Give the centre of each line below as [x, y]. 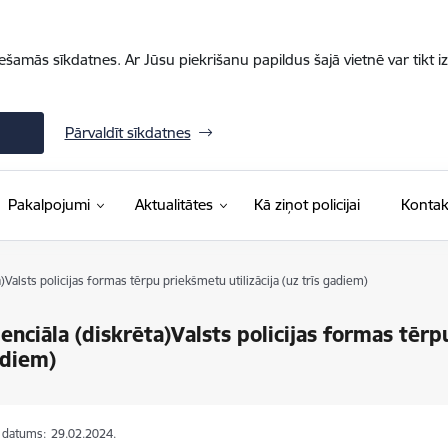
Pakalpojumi [48, 204]
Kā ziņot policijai [306, 204]
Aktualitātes [173, 204]
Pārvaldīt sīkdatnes [127, 132]
